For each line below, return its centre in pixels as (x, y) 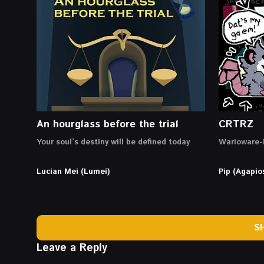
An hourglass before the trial (108, 124)
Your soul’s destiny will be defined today (113, 142)
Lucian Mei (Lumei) (73, 171)
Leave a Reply (72, 248)
